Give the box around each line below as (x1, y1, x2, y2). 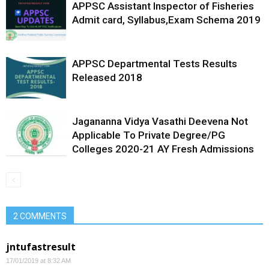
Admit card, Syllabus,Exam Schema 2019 (72, 13, 261, 26)
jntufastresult (6, 240, 76, 253)
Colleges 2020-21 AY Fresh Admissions (72, 142, 254, 155)
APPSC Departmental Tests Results (72, 57, 237, 70)
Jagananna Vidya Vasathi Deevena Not (72, 115, 248, 127)
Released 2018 (72, 71, 142, 83)
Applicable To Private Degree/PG (72, 128, 225, 141)
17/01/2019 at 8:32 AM (6, 256, 71, 264)
